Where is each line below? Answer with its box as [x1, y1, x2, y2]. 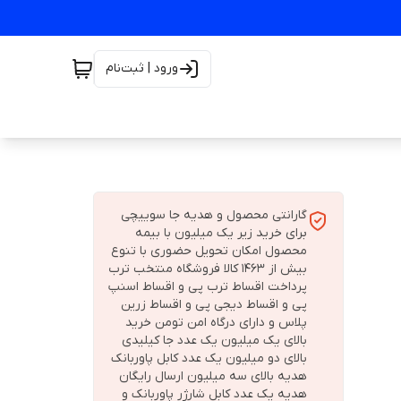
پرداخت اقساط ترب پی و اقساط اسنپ [108, 278, 307, 295]
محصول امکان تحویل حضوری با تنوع [111, 243, 307, 260]
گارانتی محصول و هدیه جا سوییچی [121, 207, 307, 224]
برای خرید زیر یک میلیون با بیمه [135, 225, 307, 242]
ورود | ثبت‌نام [106, 60, 178, 77]
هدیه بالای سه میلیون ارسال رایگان [119, 368, 307, 385]
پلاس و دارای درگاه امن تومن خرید [125, 314, 307, 331]
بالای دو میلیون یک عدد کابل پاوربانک [111, 350, 307, 367]
